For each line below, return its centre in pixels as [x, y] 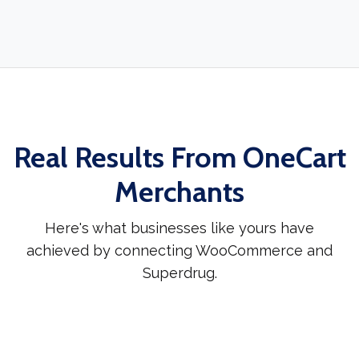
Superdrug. [179, 272]
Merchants [179, 191]
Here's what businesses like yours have [179, 228]
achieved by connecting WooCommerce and [179, 250]
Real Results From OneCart [179, 157]
